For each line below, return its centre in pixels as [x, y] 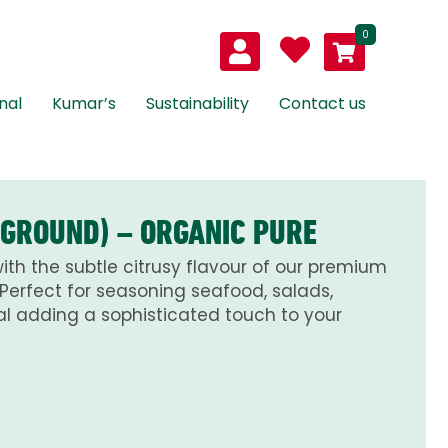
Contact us [322, 104]
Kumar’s [84, 104]
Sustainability [197, 104]
